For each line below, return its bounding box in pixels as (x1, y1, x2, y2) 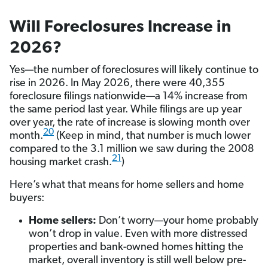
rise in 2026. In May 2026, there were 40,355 (10, 78, 225, 90)
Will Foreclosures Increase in (10, 19, 231, 36)
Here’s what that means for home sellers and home (10, 179, 244, 191)
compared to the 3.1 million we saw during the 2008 (10, 144, 254, 156)
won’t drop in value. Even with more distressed (29, 229, 248, 240)
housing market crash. (10, 157, 112, 169)
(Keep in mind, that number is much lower (54, 130, 251, 142)
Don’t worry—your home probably (96, 215, 258, 227)
